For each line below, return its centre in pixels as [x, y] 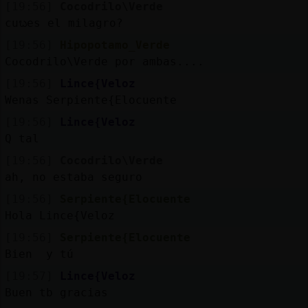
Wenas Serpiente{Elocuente [90, 100]
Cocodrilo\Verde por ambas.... [104, 61]
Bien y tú [39, 254]
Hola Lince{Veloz [59, 215]
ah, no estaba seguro [73, 177]
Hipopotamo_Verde [114, 45]
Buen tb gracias [56, 292]
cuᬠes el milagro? [64, 23]
